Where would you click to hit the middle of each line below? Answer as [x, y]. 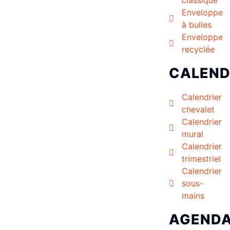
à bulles [196, 24]
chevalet [198, 109]
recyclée [198, 49]
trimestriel [201, 158]
